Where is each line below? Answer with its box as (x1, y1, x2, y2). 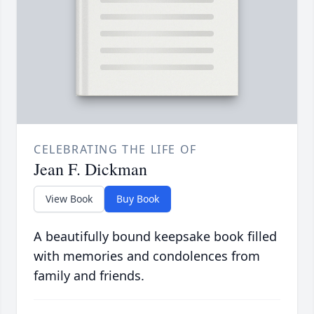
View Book (46, 192, 93, 206)
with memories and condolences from (34, 247, 260, 265)
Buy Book (116, 192, 159, 206)
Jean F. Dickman (34, 158, 147, 181)
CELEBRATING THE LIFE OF (34, 142, 197, 158)
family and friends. (34, 267, 144, 285)
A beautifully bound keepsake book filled (34, 228, 277, 245)
